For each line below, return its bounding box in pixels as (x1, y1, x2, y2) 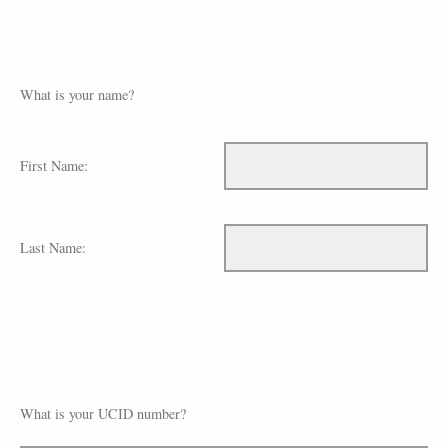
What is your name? (20, 85, 134, 105)
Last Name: (20, 238, 86, 258)
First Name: (20, 156, 88, 176)
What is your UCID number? (20, 403, 186, 423)
